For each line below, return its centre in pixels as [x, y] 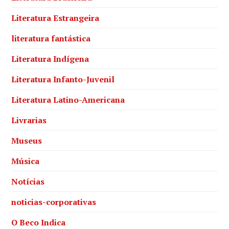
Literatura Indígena [50, 59]
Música [26, 161]
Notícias [28, 181]
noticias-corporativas [54, 202]
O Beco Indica [39, 222]
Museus [27, 140]
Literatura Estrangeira [55, 18]
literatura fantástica [51, 38]
